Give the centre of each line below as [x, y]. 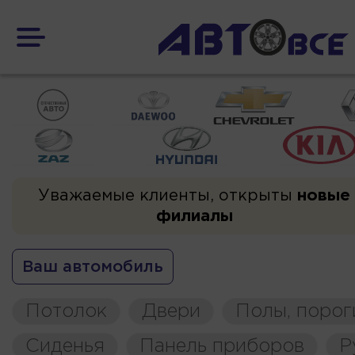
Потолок [66, 311]
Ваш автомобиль [93, 267]
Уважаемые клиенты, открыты [168, 196]
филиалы [194, 216]
